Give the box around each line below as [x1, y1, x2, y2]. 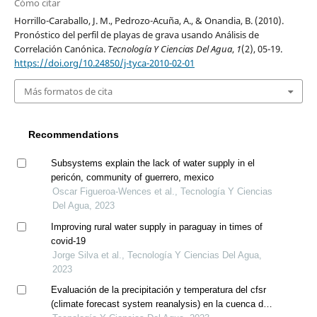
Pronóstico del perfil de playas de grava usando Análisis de [13, 28, 259, 41]
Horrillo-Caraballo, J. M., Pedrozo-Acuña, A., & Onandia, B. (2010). [13, 13, 284, 27]
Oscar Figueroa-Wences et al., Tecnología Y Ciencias [52, 185, 272, 197]
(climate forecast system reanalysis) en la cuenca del [50, 299, 270, 310]
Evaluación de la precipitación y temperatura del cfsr [50, 284, 266, 296]
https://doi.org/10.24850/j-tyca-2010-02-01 [13, 56, 195, 69]
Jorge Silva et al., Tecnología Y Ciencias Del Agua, [52, 249, 262, 260]
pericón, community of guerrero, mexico [50, 171, 214, 183]
